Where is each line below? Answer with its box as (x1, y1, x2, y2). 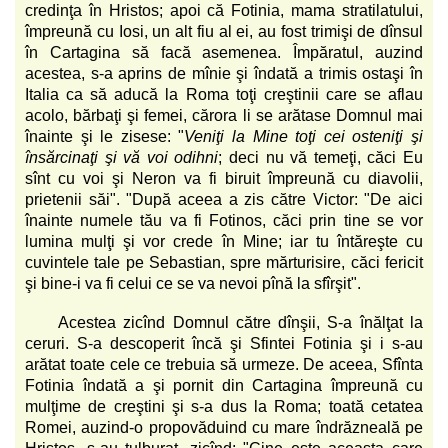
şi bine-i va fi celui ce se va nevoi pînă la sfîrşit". (25, 274, 361, 292)
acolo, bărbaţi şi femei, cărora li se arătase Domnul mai (25, 106, 423, 124)
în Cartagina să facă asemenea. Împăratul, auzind (25, 43, 423, 61)
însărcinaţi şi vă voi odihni (25, 148, 219, 166)
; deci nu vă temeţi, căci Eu (218, 148, 424, 166)
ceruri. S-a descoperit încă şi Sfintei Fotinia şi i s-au (25, 334, 423, 352)
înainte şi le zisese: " (25, 127, 185, 145)
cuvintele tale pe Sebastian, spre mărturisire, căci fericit (25, 253, 423, 271)
